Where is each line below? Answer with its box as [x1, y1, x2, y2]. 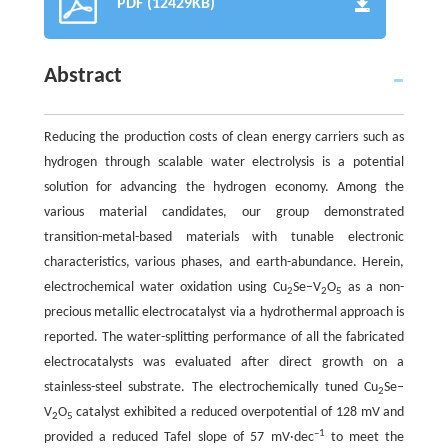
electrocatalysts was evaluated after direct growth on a [43, 355, 405, 371]
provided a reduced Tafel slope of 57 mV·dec [43, 430, 314, 446]
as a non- [342, 280, 405, 296]
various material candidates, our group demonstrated [43, 205, 405, 221]
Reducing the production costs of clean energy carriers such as [43, 130, 405, 146]
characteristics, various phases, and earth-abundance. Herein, [43, 255, 405, 271]
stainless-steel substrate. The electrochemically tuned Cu [43, 380, 379, 396]
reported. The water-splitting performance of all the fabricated [43, 330, 405, 346]
